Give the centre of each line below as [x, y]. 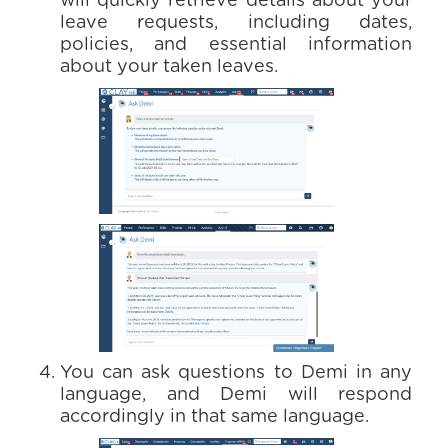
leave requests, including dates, [236, 23]
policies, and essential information [236, 45]
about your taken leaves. [169, 67]
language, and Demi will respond [236, 395]
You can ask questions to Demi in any [236, 373]
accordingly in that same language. [214, 417]
